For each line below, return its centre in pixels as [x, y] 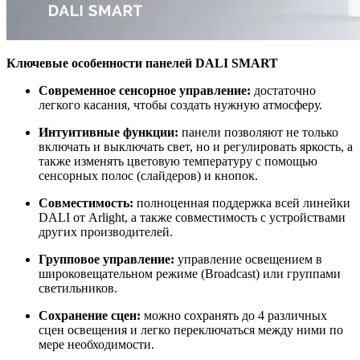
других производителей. [106, 231]
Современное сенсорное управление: [145, 90]
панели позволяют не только [258, 132]
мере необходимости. [96, 344]
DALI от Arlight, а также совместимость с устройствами [192, 217]
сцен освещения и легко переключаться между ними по [191, 329]
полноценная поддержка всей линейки [242, 202]
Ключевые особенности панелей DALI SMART [142, 63]
